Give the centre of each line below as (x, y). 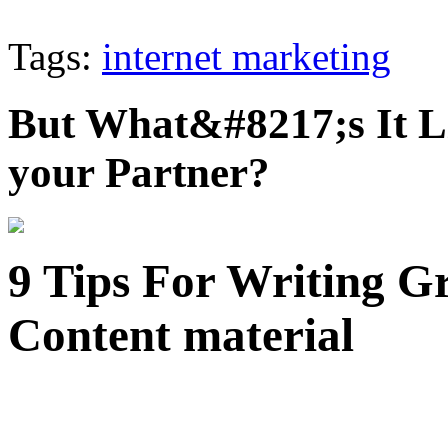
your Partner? (139, 172)
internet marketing (246, 56)
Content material (181, 335)
